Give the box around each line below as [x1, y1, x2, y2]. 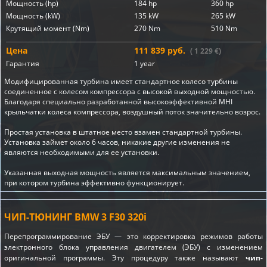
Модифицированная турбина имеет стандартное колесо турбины [4, 76, 238, 86]
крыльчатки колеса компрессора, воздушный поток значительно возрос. [4, 107, 260, 117]
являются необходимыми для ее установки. [4, 147, 159, 157]
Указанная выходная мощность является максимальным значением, [4, 167, 250, 178]
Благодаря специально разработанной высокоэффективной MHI [4, 97, 232, 107]
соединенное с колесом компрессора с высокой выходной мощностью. [4, 86, 255, 97]
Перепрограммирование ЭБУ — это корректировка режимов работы [4, 231, 263, 241]
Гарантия [6, 58, 39, 69]
